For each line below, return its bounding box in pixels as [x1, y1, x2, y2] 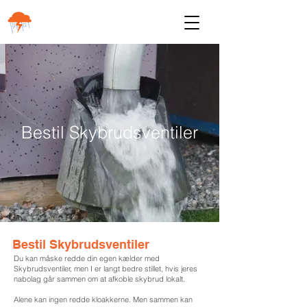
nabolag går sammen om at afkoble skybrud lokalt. [14, 274, 187, 284]
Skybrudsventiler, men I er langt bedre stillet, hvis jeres [14, 264, 197, 273]
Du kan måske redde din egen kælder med [14, 254, 160, 263]
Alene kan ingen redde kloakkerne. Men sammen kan [14, 295, 193, 304]
